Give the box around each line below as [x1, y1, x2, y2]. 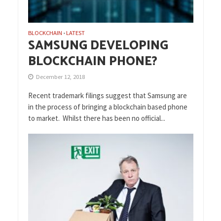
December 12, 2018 [36, 73, 85, 81]
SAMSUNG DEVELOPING [28, 36, 168, 57]
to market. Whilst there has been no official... [28, 113, 165, 123]
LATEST [66, 29, 85, 37]
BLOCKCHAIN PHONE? [28, 51, 157, 73]
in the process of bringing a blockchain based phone [28, 102, 187, 112]
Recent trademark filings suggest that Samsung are [28, 91, 187, 101]
